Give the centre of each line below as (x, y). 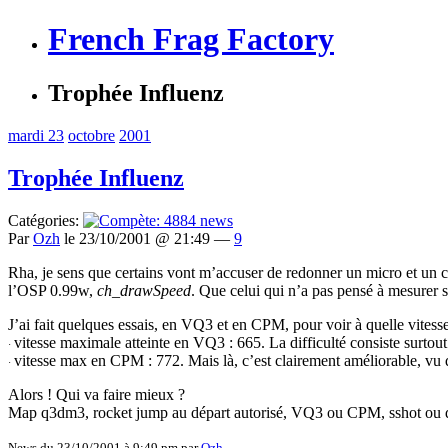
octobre (91, 135)
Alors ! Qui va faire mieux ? (96, 394)
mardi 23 (36, 135)
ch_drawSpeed (144, 290)
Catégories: (45, 220)
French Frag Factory (191, 39)
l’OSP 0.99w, (52, 290)
